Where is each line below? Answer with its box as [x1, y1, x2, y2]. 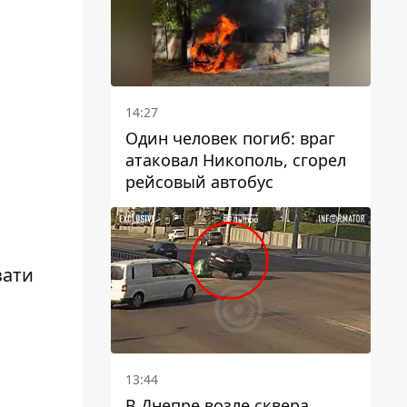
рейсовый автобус [125, 170, 273, 193]
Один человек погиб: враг [125, 126, 335, 149]
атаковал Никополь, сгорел [125, 148, 346, 171]
